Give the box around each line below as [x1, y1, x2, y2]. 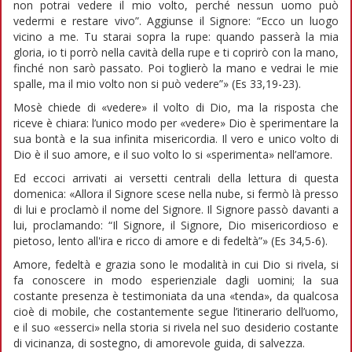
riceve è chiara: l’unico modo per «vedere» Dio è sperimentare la [13, 115, 339, 130]
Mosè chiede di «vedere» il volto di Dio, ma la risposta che [13, 99, 339, 115]
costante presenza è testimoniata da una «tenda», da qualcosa [13, 288, 339, 303]
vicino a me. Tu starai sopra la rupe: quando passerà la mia [13, 28, 339, 44]
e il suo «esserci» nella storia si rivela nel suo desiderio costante [13, 319, 339, 335]
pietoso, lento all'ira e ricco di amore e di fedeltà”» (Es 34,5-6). [13, 233, 328, 248]
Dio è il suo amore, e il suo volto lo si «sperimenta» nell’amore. [13, 146, 332, 162]
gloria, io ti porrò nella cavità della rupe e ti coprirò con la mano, [13, 44, 339, 60]
